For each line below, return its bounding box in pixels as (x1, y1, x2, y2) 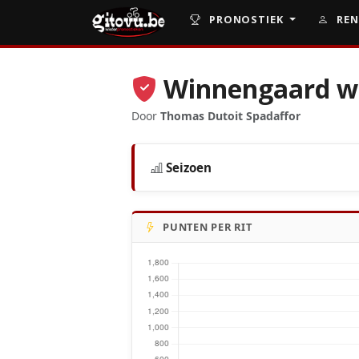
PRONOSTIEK (205, 12, 287, 27)
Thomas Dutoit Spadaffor (160, 108, 301, 123)
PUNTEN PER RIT (163, 220, 252, 235)
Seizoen (166, 159, 212, 175)
